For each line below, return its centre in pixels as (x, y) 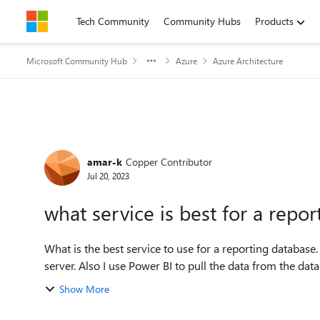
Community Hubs (202, 21)
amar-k (105, 161)
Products (274, 21)
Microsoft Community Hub (77, 61)
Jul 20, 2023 (108, 175)
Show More (84, 289)
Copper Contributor (169, 161)
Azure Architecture (248, 61)
